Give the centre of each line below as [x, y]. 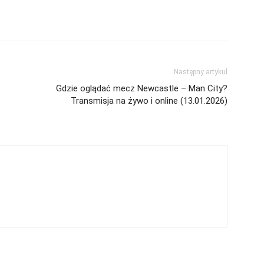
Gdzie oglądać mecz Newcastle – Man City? [142, 88]
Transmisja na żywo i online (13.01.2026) [149, 101]
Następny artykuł [201, 72]
